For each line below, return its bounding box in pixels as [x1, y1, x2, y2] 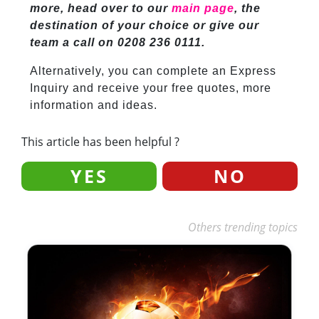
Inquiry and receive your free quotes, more [29, 81, 271, 94]
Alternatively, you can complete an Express [29, 64, 276, 77]
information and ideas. [29, 98, 161, 111]
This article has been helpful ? [21, 134, 179, 150]
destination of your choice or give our [29, 19, 259, 31]
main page [171, 1, 234, 14]
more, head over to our [29, 1, 172, 14]
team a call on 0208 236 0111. [29, 36, 205, 48]
